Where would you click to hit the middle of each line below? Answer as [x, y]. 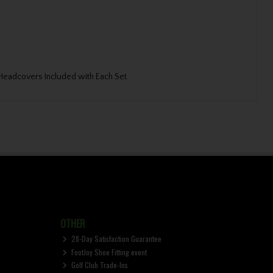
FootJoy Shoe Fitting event [108, 252]
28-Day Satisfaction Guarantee [116, 239]
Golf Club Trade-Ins [99, 265]
